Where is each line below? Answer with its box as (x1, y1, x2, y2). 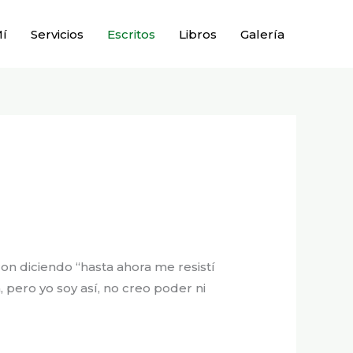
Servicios (31, 26, 84, 42)
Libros (179, 26, 217, 42)
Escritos (107, 26, 155, 42)
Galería (240, 26, 284, 42)
